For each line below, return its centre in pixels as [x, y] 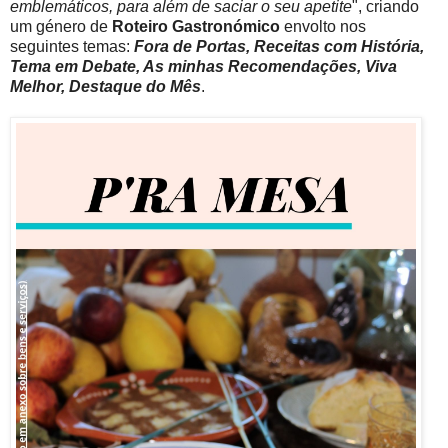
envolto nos [323, 27]
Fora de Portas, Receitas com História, [279, 47]
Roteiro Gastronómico [196, 27]
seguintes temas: [72, 47]
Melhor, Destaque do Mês [105, 87]
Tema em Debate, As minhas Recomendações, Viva [203, 67]
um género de [61, 27]
